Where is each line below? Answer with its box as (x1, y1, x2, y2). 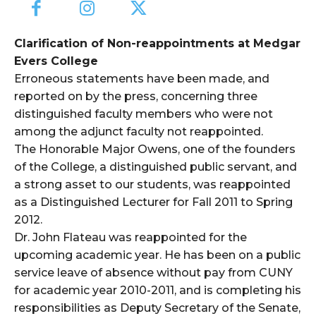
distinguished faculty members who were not (14, 107, 273, 121)
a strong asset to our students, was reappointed (14, 178, 291, 192)
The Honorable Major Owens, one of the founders (14, 142, 296, 157)
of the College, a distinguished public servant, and (14, 160, 297, 174)
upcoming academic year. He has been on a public (14, 248, 300, 262)
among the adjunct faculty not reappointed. (14, 125, 263, 139)
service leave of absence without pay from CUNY (14, 266, 293, 280)
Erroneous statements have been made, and (14, 72, 269, 86)
